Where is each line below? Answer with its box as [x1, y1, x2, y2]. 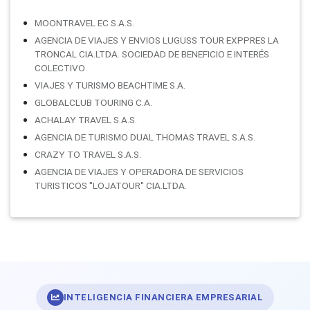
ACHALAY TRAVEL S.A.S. [35, 113, 137, 126]
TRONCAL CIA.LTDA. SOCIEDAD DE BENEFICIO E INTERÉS [35, 47, 269, 60]
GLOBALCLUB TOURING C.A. [35, 95, 152, 109]
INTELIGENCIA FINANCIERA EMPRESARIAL [63, 291, 264, 304]
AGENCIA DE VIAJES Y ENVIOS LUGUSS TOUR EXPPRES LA [35, 33, 279, 46]
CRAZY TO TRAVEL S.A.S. [35, 147, 141, 161]
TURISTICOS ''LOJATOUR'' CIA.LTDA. [35, 179, 187, 192]
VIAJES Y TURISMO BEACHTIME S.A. [35, 78, 185, 91]
